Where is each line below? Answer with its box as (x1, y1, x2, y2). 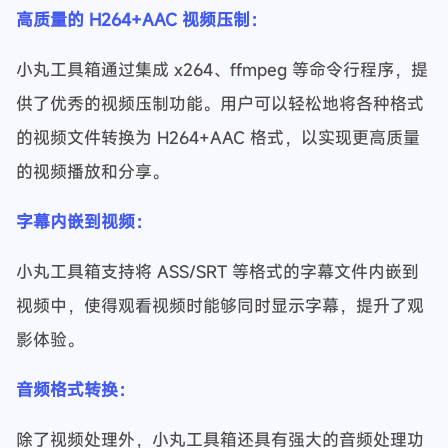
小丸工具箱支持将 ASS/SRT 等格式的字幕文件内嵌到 (16, 260, 419, 283)
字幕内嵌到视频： (16, 210, 152, 233)
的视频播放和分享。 (16, 160, 169, 183)
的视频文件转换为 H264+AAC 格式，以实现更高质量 (16, 126, 420, 149)
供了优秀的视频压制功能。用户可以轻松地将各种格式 (16, 92, 424, 115)
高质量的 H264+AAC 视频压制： (16, 8, 267, 31)
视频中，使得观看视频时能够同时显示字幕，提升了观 (16, 294, 424, 317)
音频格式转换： (16, 378, 135, 401)
